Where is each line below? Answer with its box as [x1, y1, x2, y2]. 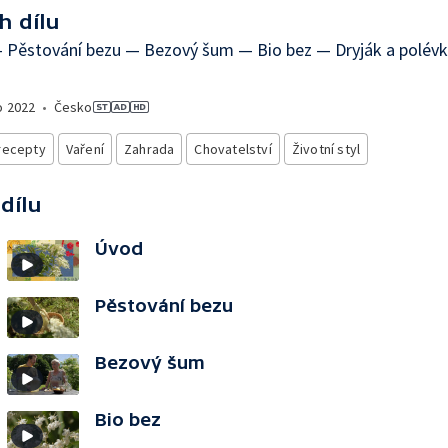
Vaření [65, 140, 105, 158]
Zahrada [124, 140, 175, 158]
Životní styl [291, 140, 361, 158]
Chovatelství [194, 140, 272, 158]
